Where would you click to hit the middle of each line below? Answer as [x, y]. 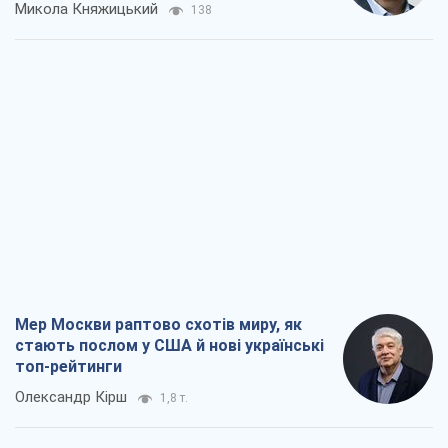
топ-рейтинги [68, 367]
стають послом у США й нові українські [169, 346]
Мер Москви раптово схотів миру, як [158, 325]
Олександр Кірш [71, 397]
